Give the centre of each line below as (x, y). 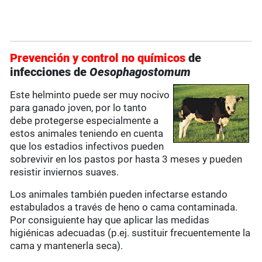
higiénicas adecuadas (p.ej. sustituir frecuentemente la (130, 233)
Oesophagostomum (140, 72)
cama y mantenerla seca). (67, 246)
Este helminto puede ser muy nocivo (90, 95)
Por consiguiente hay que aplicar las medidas (110, 220)
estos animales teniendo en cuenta (87, 134)
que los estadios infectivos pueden (87, 146)
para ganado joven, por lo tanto (79, 108)
